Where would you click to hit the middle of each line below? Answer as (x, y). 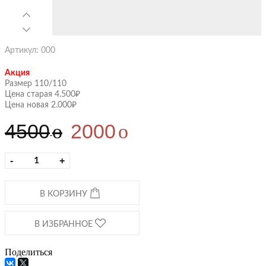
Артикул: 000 (30, 50)
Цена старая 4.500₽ (42, 94)
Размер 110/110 (36, 84)
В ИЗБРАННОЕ (65, 224)
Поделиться (28, 252)
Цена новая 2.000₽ (41, 105)
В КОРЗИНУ (65, 194)
